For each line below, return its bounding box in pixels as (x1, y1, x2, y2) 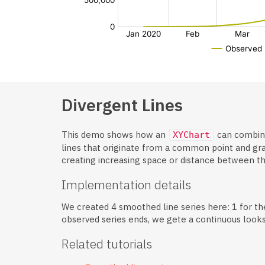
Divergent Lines (62, 94, 183, 117)
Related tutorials (62, 235, 152, 252)
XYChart (173, 130, 210, 141)
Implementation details (62, 176, 191, 193)
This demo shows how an (62, 129, 168, 141)
